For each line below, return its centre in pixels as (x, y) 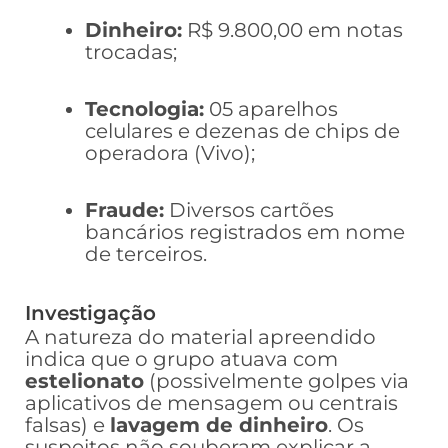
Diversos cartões (249, 210)
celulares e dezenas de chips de (242, 131)
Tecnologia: (144, 109)
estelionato (84, 381)
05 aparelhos (271, 109)
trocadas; (131, 52)
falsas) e (67, 425)
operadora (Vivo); (170, 153)
